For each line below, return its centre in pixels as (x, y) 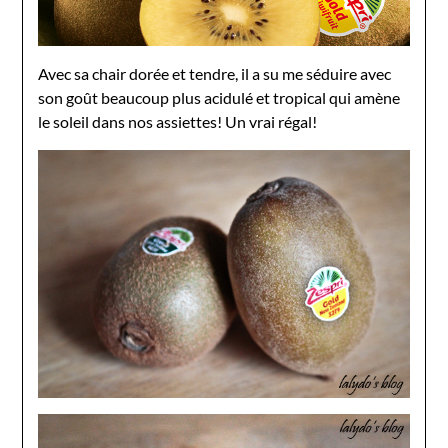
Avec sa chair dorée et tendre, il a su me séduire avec (215, 74)
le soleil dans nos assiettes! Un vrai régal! (178, 122)
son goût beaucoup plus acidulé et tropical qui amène (219, 98)
